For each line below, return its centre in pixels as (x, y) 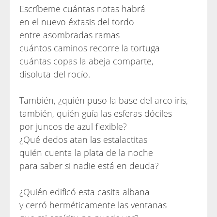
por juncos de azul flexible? (73, 126)
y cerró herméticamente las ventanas (93, 205)
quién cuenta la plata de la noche (86, 153)
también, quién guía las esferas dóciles (96, 113)
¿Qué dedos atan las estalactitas (83, 139)
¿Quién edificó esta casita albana (85, 192)
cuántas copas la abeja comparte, (86, 61)
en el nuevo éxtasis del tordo (77, 22)
